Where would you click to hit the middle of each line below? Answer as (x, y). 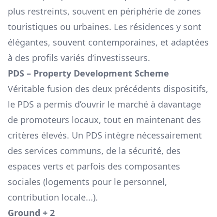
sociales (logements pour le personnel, (87, 182)
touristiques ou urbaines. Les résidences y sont (105, 27)
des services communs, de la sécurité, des (94, 151)
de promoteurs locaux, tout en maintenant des (104, 120)
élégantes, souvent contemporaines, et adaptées (108, 42)
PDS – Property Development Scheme (88, 73)
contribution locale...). (53, 197)
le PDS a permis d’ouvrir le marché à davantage (104, 104)
